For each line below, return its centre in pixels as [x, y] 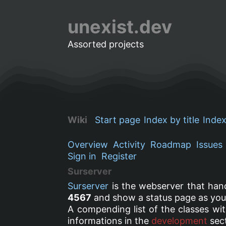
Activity [129, 144]
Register [119, 156]
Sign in [82, 156]
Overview [88, 144]
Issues [210, 144]
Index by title [172, 120]
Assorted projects [106, 44]
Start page [118, 120]
